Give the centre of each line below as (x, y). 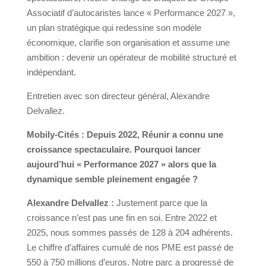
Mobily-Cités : (55, 135)
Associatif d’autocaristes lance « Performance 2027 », (131, 13)
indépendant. (51, 72)
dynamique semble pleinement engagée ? (112, 179)
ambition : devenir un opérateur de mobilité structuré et (131, 58)
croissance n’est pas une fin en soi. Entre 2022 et (121, 218)
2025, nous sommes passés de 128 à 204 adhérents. (129, 233)
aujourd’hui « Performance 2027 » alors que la (121, 164)
